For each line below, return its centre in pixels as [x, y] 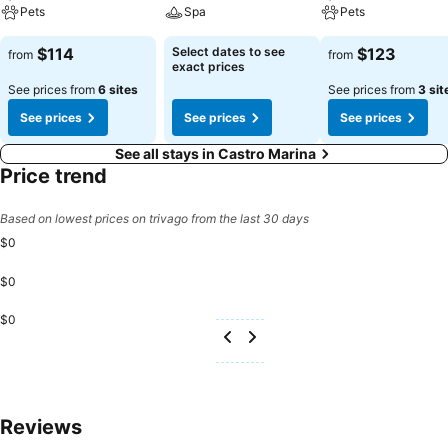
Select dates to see [228, 51]
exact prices [208, 66]
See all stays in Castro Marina [215, 153]
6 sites [118, 89]
